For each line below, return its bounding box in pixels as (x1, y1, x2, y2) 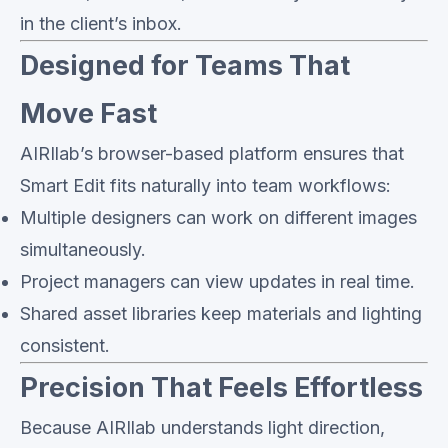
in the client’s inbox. (20, 13, 182, 34)
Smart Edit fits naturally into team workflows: (20, 175, 391, 196)
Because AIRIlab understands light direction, (20, 417, 385, 438)
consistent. (20, 335, 110, 356)
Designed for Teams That (20, 49, 350, 82)
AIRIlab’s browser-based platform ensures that (20, 143, 404, 164)
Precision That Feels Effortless (20, 371, 423, 404)
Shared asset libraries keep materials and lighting (20, 303, 422, 324)
